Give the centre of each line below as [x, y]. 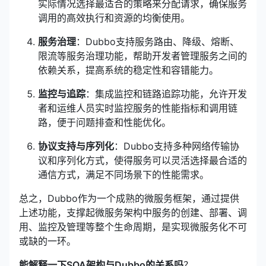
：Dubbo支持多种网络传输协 [177, 146]
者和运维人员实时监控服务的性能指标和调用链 [138, 108]
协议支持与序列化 [76, 146]
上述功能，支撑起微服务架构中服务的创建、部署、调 [133, 213]
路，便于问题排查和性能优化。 [104, 122]
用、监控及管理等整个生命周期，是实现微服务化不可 [133, 227]
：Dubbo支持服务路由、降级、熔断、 [158, 42]
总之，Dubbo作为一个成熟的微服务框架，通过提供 [129, 198]
